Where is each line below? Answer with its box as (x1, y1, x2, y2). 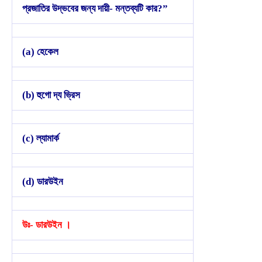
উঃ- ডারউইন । (22, 219, 71, 230)
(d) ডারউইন (22, 175, 63, 187)
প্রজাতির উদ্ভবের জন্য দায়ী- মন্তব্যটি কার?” (22, 2, 168, 14)
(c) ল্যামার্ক (22, 132, 59, 144)
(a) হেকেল (22, 46, 58, 57)
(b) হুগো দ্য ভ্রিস (22, 89, 80, 101)
